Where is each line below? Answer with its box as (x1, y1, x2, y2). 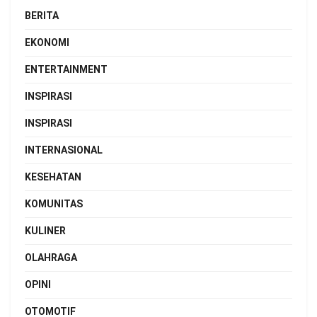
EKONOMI (25, 36, 69, 48)
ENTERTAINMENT (25, 63, 108, 75)
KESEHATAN (25, 171, 81, 183)
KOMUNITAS (25, 197, 83, 209)
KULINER (25, 224, 66, 236)
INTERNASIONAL (25, 144, 103, 156)
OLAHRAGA (25, 251, 77, 263)
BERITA (25, 9, 59, 21)
